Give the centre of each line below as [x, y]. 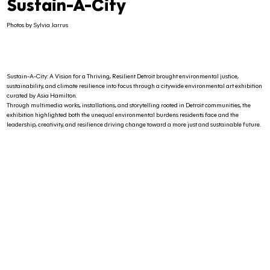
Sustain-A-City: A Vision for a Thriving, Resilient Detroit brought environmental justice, [123, 77]
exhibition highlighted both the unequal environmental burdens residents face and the [123, 115]
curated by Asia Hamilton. [42, 96]
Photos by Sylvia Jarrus [38, 25]
